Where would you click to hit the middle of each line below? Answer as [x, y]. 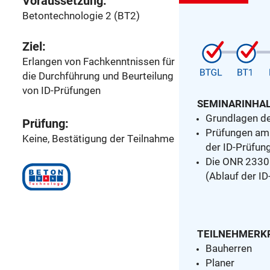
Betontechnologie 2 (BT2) [81, 16]
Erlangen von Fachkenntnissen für [99, 61]
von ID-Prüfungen [61, 90]
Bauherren [229, 248]
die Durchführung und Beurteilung [98, 76]
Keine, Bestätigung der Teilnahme [98, 139]
